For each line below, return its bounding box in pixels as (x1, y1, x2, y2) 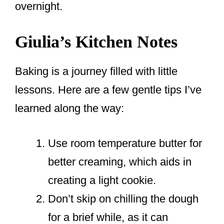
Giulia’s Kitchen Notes (15, 32, 177, 51)
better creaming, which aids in (48, 155, 191, 168)
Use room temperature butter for (48, 137, 202, 150)
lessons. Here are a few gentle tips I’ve (15, 83, 201, 96)
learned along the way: (15, 102, 124, 115)
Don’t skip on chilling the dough (48, 192, 198, 205)
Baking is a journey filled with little (15, 65, 177, 78)
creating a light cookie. (48, 174, 156, 187)
